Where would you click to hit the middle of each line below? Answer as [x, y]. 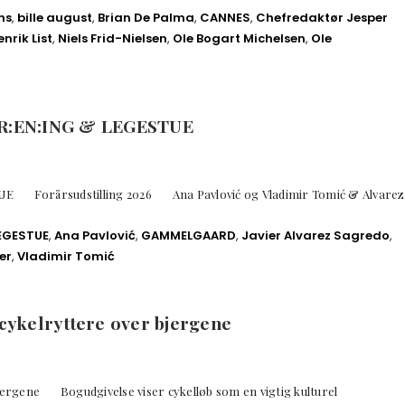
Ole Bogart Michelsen [239, 38]
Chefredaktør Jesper [322, 17]
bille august [55, 17]
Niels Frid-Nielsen [113, 38]
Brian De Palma [146, 17]
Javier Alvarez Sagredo [316, 236]
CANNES [225, 17]
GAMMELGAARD [188, 236]
